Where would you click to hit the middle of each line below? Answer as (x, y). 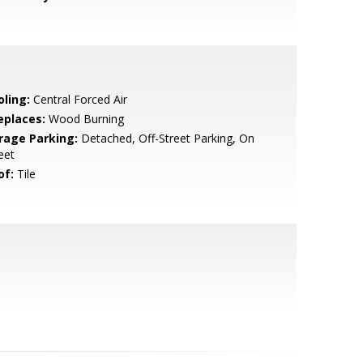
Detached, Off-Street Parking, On (166, 138)
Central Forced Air (78, 99)
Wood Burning (84, 119)
